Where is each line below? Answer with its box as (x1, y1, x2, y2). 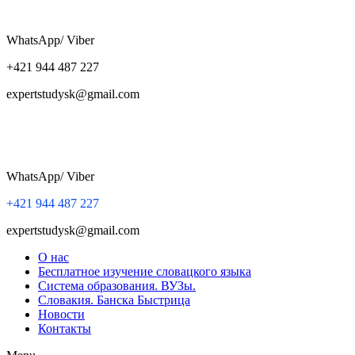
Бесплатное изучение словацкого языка (38, 265, 251, 278)
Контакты (38, 322, 91, 335)
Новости (38, 307, 85, 321)
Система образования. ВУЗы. (38, 279, 196, 292)
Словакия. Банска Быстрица (38, 293, 190, 307)
